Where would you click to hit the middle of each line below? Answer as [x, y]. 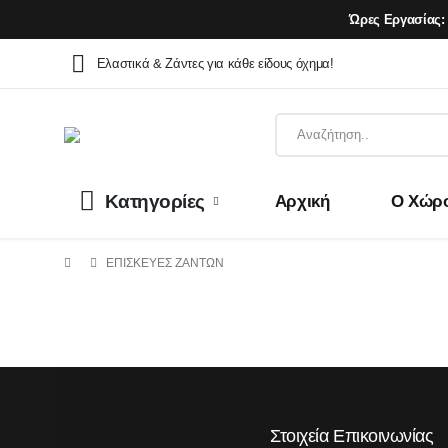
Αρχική [302, 201]
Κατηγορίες [154, 201]
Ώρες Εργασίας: [397, 19]
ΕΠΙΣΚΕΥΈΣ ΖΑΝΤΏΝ [165, 263]
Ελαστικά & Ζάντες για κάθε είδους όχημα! [215, 64]
